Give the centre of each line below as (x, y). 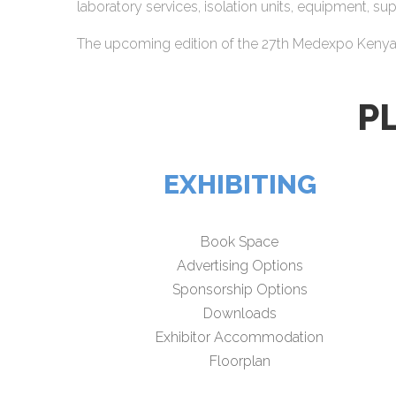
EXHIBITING (240, 185)
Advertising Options (240, 266)
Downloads (240, 314)
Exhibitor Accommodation (240, 338)
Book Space (240, 242)
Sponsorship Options (240, 290)
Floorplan (240, 362)
